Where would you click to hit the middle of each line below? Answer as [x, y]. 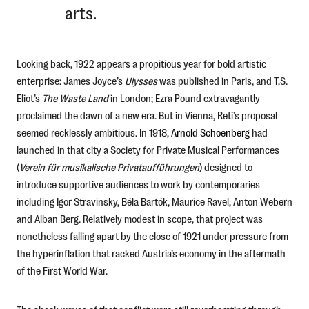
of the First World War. [62, 270]
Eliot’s [29, 98]
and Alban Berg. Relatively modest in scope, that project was [139, 219]
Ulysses [141, 81]
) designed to [226, 167]
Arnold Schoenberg [210, 132]
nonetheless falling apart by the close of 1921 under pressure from [152, 236]
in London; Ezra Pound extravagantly [184, 98]
